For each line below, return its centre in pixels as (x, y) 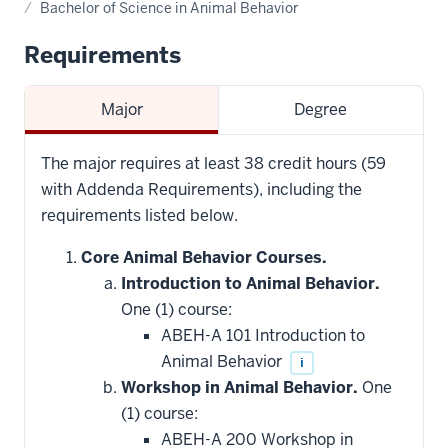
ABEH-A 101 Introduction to (263, 335)
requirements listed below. (139, 215)
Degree (321, 109)
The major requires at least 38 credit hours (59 (213, 163)
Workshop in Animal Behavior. (239, 387)
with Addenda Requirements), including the (201, 189)
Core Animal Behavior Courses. (204, 257)
